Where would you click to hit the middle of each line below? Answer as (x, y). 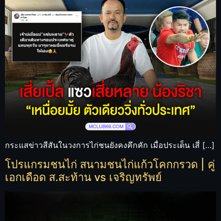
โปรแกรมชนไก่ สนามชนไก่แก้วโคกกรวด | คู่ (110, 164)
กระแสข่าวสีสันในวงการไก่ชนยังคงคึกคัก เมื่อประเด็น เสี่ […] (110, 145)
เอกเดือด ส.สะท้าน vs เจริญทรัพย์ (83, 177)
